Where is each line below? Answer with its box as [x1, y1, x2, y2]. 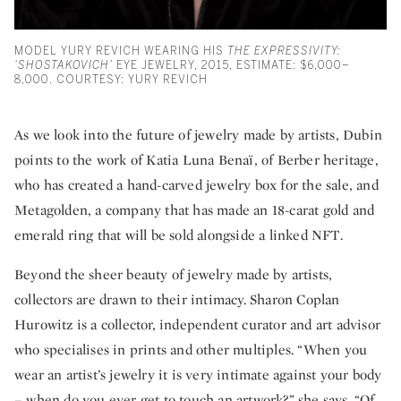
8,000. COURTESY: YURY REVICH [14, 73, 208, 87]
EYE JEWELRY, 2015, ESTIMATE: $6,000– [113, 59, 350, 73]
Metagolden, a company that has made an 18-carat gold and [14, 200, 375, 220]
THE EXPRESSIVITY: [227, 45, 341, 58]
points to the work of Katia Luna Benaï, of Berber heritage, [14, 150, 379, 170]
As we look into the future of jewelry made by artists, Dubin [14, 125, 383, 145]
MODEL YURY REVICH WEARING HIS [14, 45, 227, 58]
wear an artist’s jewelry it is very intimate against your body [14, 365, 382, 385]
